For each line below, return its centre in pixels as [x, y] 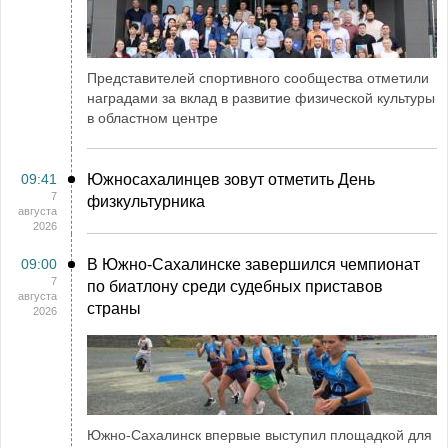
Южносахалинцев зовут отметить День [231, 179]
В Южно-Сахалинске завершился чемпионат [253, 264]
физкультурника [146, 201]
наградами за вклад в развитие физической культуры [261, 97]
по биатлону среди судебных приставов [235, 286]
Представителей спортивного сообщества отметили [258, 77]
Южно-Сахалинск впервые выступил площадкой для [259, 434]
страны [114, 308]
